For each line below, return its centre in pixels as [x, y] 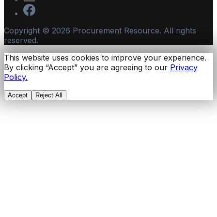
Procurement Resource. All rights [133, 31]
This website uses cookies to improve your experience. [105, 58]
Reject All [49, 95]
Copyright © [28, 31]
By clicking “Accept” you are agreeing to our [86, 68]
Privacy [184, 68]
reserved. [21, 40]
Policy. [16, 77]
